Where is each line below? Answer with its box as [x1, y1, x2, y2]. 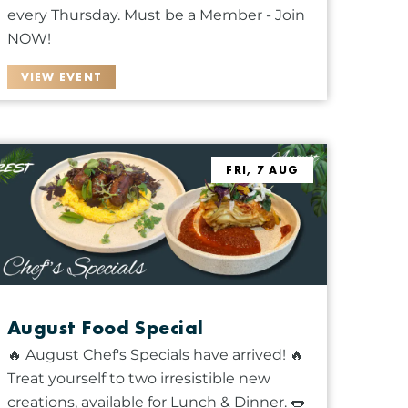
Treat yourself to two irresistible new [6, 369, 270, 387]
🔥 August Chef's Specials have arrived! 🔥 [6, 345, 304, 363]
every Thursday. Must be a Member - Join [6, 5, 305, 24]
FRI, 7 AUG [226, 161, 300, 178]
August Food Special [6, 314, 204, 340]
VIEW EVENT [20, 68, 103, 85]
